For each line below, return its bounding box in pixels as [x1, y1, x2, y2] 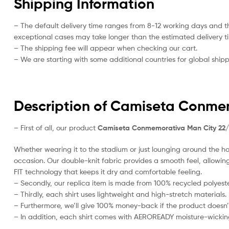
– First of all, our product [14, 123, 96, 132]
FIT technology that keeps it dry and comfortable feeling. [14, 167, 202, 176]
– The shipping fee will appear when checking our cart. [14, 43, 197, 53]
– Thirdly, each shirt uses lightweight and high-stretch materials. [14, 190, 226, 199]
